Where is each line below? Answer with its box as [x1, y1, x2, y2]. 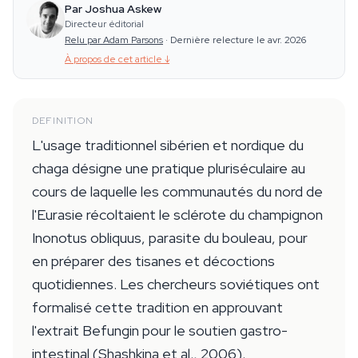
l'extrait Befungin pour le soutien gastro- [32, 321, 288, 340]
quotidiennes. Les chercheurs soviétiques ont [32, 275, 320, 293]
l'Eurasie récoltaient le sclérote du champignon [32, 205, 323, 224]
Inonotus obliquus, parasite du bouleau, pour [32, 229, 308, 247]
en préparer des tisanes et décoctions [32, 252, 275, 270]
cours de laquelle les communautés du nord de [32, 182, 323, 201]
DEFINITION [32, 114, 93, 127]
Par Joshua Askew [65, 2, 161, 16]
